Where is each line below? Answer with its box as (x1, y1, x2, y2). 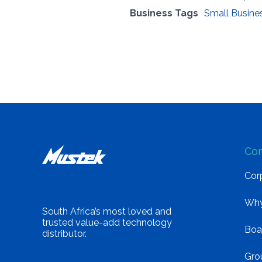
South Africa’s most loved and (42, 206, 171, 217)
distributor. (42, 228, 87, 239)
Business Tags (130, 7, 198, 19)
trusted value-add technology (42, 217, 172, 228)
